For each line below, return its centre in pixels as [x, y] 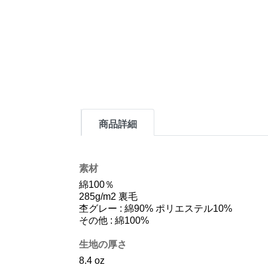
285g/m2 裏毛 [108, 197]
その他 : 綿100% [114, 220]
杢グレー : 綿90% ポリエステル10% [156, 208]
